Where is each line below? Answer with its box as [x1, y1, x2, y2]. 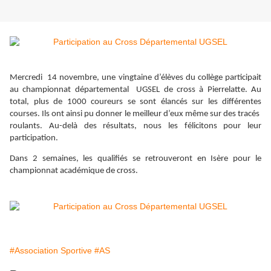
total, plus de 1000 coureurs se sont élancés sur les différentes [10, 97, 261, 107]
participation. [10, 134, 58, 143]
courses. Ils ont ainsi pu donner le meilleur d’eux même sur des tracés [10, 109, 261, 119]
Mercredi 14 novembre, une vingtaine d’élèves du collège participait [10, 73, 261, 83]
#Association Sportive [10, 245, 92, 255]
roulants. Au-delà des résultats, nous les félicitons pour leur [10, 122, 261, 131]
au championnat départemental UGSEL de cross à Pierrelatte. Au [10, 85, 261, 95]
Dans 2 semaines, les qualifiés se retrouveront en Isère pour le [10, 154, 261, 163]
